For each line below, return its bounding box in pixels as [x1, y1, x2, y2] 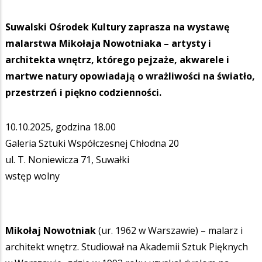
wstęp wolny [5, 169, 60, 182]
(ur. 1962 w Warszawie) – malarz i [96, 223, 243, 237]
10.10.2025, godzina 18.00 [5, 120, 116, 133]
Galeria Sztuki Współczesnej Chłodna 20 [5, 136, 179, 150]
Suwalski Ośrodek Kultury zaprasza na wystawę [5, 20, 229, 33]
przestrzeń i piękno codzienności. [5, 85, 161, 99]
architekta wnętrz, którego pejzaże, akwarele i [5, 53, 229, 66]
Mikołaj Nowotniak [5, 223, 96, 237]
